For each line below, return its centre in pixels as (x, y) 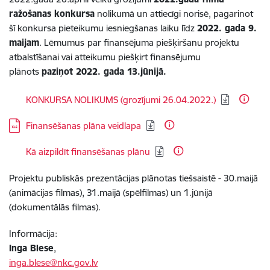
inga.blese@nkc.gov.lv (53, 262)
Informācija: (33, 234)
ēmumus (67, 42)
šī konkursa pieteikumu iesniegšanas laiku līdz (103, 28)
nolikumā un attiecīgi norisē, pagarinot (174, 14)
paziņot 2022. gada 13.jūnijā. (104, 71)
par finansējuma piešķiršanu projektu (163, 42)
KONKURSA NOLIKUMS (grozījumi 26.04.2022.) (121, 100)
